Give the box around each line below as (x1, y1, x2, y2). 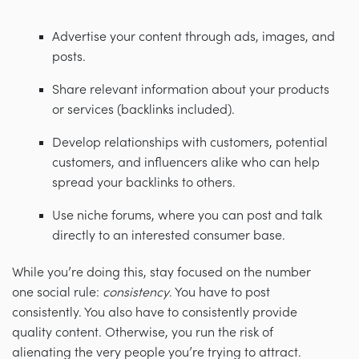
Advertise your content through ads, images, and (52, 29, 335, 44)
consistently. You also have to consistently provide (12, 305, 297, 320)
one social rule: (12, 284, 103, 300)
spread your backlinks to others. (52, 175, 236, 190)
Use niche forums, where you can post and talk (52, 208, 322, 223)
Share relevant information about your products (52, 82, 329, 97)
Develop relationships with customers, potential (52, 135, 328, 150)
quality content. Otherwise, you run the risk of (12, 325, 273, 340)
